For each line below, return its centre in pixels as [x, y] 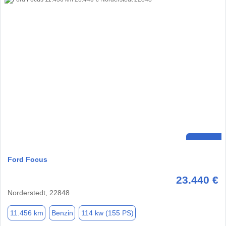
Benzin [62, 213]
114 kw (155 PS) [107, 213]
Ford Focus [27, 160]
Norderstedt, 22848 [39, 193]
